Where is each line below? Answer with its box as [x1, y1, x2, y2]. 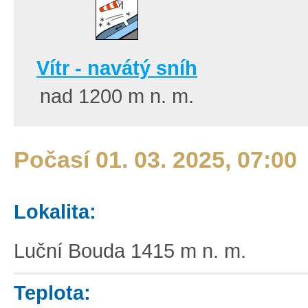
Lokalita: [14, 200, 96, 223]
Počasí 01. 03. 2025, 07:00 [14, 146, 297, 173]
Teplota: [14, 281, 91, 304]
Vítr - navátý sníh [36, 56, 197, 79]
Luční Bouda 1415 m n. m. [14, 239, 246, 262]
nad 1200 [40, 85, 128, 107]
